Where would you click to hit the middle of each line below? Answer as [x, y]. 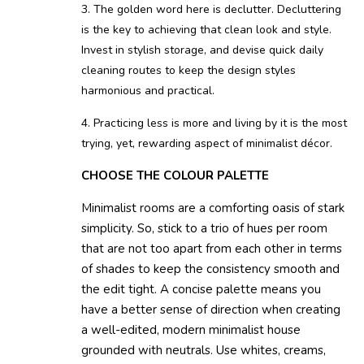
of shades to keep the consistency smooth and [210, 269]
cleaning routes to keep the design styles [188, 71]
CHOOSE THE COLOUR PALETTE [175, 176]
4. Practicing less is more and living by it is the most [214, 123]
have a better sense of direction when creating [211, 310]
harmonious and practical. [148, 91]
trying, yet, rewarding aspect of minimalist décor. [207, 144]
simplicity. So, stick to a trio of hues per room [204, 229]
